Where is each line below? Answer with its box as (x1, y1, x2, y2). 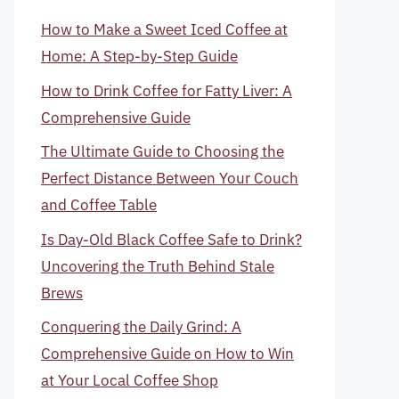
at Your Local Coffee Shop (41, 370, 218, 390)
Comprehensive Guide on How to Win (41, 344, 294, 363)
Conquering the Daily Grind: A (41, 317, 241, 337)
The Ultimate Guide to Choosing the (41, 142, 284, 161)
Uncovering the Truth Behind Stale (41, 256, 274, 276)
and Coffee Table (41, 195, 157, 215)
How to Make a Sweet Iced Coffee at (41, 20, 288, 39)
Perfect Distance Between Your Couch (41, 168, 298, 188)
